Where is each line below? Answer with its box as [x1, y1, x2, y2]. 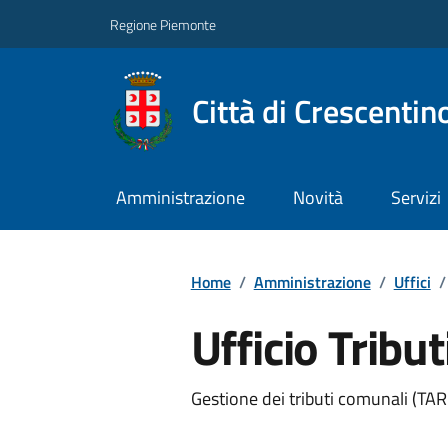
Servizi [390, 184, 441, 212]
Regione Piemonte [110, 13, 216, 35]
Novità [292, 184, 343, 212]
